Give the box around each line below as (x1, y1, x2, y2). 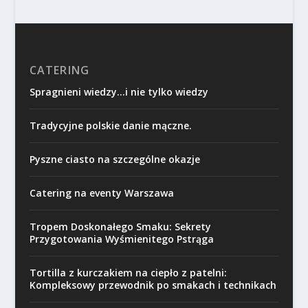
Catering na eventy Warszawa (29, 186, 174, 200)
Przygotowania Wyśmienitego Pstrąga (29, 232, 214, 246)
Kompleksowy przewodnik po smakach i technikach (29, 278, 276, 292)
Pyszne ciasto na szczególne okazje (29, 153, 200, 166)
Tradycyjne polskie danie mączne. (29, 119, 192, 133)
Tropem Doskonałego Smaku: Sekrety (29, 220, 211, 234)
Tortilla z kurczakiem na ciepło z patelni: (29, 266, 227, 280)
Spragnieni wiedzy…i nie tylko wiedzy (29, 85, 208, 99)
